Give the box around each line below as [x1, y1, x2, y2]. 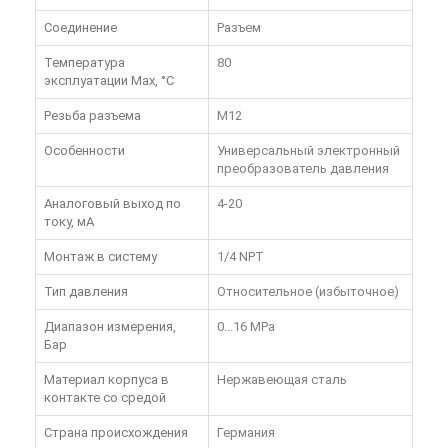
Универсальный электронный [217, 143, 400, 159]
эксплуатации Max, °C [44, 73, 174, 89]
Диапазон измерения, [44, 319, 176, 335]
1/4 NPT [217, 249, 264, 265]
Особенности [44, 143, 125, 159]
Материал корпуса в [44, 372, 169, 388]
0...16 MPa [217, 319, 275, 335]
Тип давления [44, 284, 128, 300]
